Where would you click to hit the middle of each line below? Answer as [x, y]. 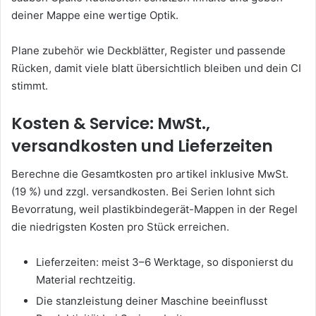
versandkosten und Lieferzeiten [142, 146]
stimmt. [30, 85]
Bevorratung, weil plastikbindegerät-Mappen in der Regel [154, 209]
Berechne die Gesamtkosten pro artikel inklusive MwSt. [150, 174]
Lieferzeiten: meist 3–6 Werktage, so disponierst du [165, 262]
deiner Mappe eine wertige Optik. [95, 15]
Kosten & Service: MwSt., [111, 123]
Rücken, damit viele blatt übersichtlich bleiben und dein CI [156, 68]
